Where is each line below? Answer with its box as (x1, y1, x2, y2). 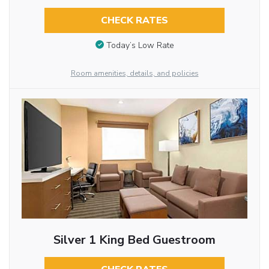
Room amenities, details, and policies (70, 68, 199, 78)
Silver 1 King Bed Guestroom (53, 231, 216, 248)
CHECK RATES (100, 14, 168, 28)
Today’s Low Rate (106, 39, 174, 51)
